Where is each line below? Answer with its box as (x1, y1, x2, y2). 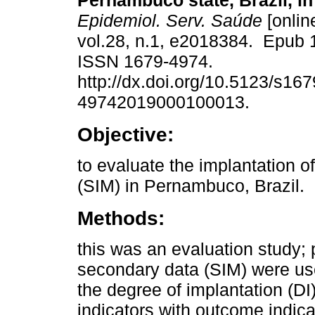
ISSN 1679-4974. (77, 51, 218, 72)
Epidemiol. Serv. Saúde (77, 11, 262, 31)
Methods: (77, 207, 165, 230)
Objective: (77, 123, 174, 146)
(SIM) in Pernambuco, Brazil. (77, 176, 304, 196)
